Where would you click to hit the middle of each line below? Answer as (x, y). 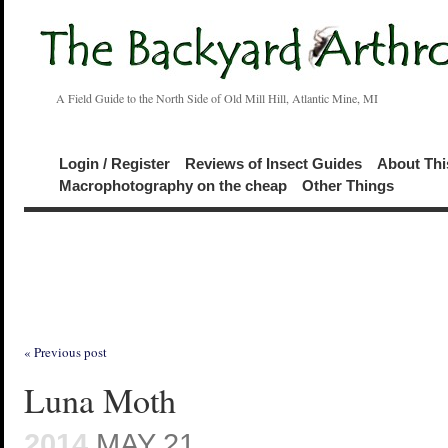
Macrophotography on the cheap (173, 185)
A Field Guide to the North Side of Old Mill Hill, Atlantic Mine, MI (201, 98)
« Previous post (65, 352)
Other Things (348, 185)
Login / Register (114, 163)
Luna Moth (100, 400)
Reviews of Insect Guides (273, 163)
